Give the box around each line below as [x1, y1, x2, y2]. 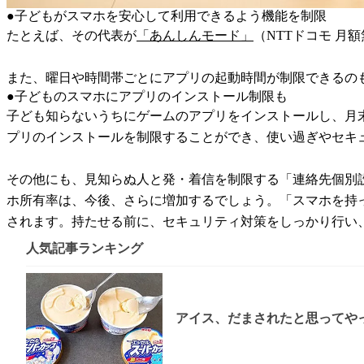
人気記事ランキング [26, 240, 143, 255]
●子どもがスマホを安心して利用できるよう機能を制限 [6, 8, 327, 23]
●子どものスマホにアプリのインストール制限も [6, 89, 288, 103]
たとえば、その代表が [6, 28, 136, 42]
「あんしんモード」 [136, 28, 253, 42]
